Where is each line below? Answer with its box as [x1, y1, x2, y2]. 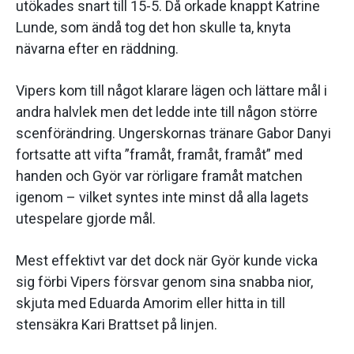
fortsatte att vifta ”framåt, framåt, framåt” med [16, 146, 303, 164]
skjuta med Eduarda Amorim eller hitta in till [16, 295, 285, 312]
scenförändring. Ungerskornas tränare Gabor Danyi [16, 125, 331, 142]
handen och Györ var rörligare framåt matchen [16, 168, 303, 185]
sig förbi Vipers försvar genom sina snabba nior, [16, 273, 313, 291]
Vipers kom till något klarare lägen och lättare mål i [16, 82, 327, 100]
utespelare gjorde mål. [16, 210, 156, 228]
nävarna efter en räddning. [16, 40, 179, 58]
